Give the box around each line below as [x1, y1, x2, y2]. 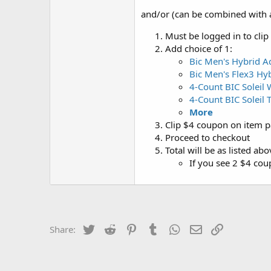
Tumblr [160, 222, 191, 234]
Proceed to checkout [165, 131, 250, 143]
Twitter [96, 222, 125, 234]
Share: [50, 223, 76, 235]
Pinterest [139, 222, 176, 234]
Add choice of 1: [165, 42, 232, 54]
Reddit [117, 222, 145, 234]
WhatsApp [181, 222, 225, 234]
